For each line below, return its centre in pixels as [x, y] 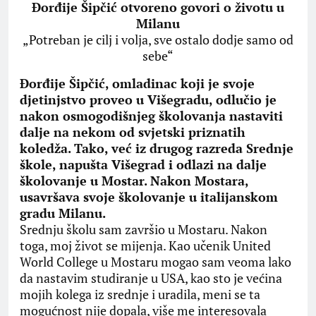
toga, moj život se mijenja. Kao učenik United [145, 246]
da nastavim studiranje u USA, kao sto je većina [151, 278]
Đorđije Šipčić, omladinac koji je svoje [137, 84]
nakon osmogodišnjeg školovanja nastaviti [151, 116]
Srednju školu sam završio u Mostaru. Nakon [144, 230]
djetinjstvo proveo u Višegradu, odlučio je [148, 100]
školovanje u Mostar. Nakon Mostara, [134, 181]
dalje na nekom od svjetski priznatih [133, 132]
